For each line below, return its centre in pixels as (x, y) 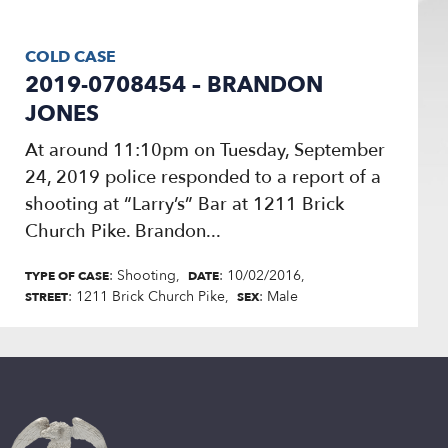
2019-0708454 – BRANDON (174, 84)
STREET (46, 296)
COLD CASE (70, 56)
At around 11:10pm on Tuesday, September (205, 150)
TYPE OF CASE (67, 275)
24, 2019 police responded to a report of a (203, 177)
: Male (278, 296)
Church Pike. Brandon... (123, 231)
